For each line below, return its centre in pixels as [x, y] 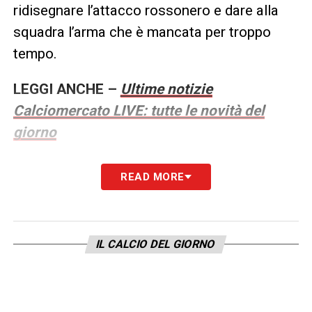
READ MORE [153, 177]
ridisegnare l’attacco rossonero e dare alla [146, 11]
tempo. [35, 54]
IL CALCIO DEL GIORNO [156, 244]
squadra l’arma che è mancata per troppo [142, 32]
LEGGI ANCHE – [67, 89]
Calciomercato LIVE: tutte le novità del [139, 111]
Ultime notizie [166, 89]
